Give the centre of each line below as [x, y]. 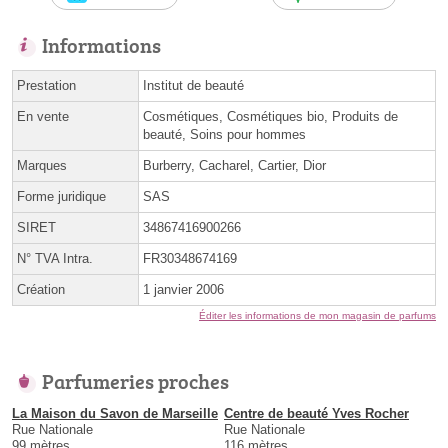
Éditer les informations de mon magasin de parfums [317, 316]
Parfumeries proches [135, 381]
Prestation [46, 86]
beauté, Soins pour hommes [224, 135]
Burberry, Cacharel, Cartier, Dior [234, 166]
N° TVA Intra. [55, 259]
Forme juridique [61, 197]
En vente [43, 117]
